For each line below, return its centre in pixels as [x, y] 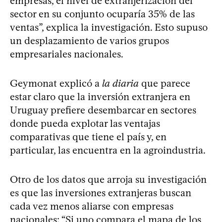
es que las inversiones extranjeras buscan [101, 193]
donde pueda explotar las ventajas [85, 124]
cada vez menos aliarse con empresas [92, 206]
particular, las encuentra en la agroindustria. [108, 150]
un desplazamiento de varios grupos [89, 41]
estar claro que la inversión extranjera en [100, 97]
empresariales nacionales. [67, 54]
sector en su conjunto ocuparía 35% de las [102, 14]
